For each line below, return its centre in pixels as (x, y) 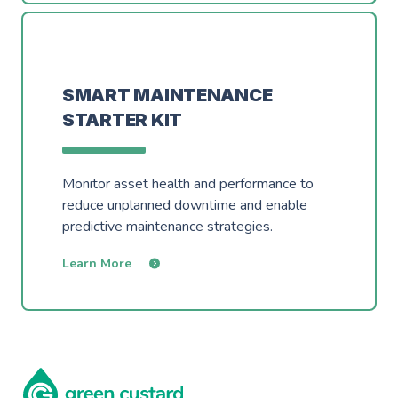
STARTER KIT (123, 120)
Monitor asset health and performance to (188, 184)
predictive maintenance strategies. (167, 227)
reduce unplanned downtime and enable (185, 205)
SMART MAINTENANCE (167, 95)
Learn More (97, 263)
